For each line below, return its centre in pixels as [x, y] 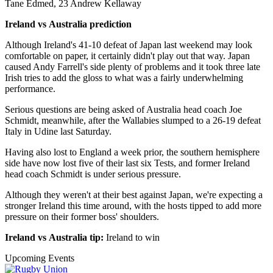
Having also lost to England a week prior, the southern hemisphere [132, 152]
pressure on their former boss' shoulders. [82, 217]
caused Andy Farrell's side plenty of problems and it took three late [133, 67]
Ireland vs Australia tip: [55, 238]
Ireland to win [133, 238]
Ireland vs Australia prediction [68, 24]
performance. [30, 89]
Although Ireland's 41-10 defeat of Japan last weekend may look [129, 45]
